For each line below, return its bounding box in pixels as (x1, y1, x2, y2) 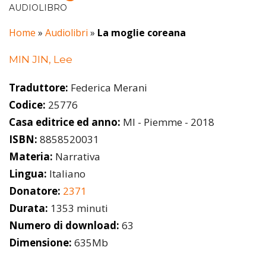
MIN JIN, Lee (9, 53, 72, 66)
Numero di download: (9, 218, 119, 232)
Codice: (9, 97, 46, 112)
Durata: (9, 201, 48, 215)
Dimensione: (9, 235, 72, 249)
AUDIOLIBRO (9, 2, 67, 14)
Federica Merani (68, 80, 147, 94)
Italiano (47, 166, 85, 180)
